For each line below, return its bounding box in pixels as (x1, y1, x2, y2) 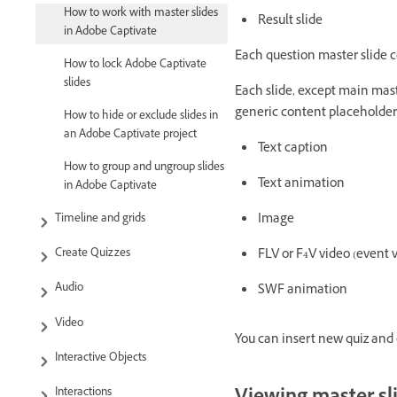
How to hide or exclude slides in (64, 107, 218, 126)
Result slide (258, 12, 323, 32)
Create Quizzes (55, 245, 130, 264)
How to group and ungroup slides (64, 159, 224, 177)
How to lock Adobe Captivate (64, 56, 206, 74)
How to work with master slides (64, 4, 218, 23)
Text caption (258, 139, 328, 160)
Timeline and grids (55, 210, 145, 229)
